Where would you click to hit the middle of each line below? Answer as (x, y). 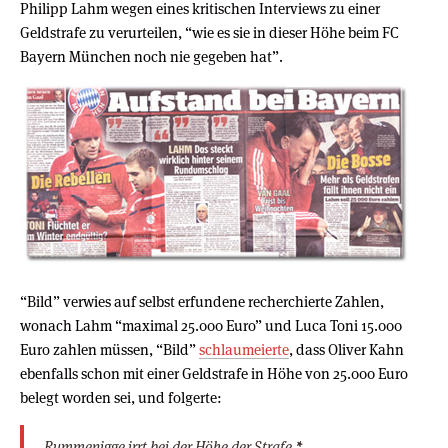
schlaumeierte (244, 349)
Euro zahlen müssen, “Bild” (109, 349)
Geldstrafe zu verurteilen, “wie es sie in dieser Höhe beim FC (209, 32)
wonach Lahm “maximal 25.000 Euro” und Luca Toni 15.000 (211, 325)
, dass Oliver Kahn (346, 349)
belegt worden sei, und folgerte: (121, 397)
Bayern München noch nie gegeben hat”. (151, 56)
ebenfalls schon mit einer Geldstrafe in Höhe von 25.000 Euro (214, 373)
